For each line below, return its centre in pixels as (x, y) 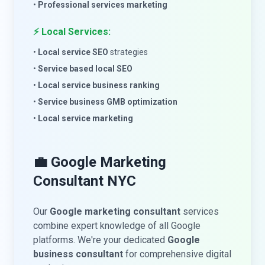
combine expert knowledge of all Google (117, 226)
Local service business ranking (99, 85)
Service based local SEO (85, 69)
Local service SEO (73, 52)
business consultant (78, 254)
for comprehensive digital (177, 254)
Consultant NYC (85, 181)
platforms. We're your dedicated (100, 240)
